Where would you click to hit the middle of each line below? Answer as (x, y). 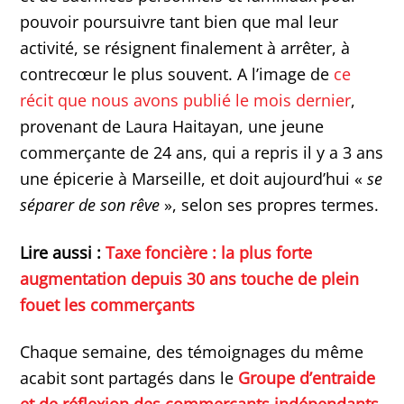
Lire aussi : (63, 252)
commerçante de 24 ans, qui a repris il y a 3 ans (202, 153)
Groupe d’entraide (307, 378)
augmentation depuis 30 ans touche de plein (190, 278)
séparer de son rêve (90, 205)
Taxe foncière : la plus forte (209, 252)
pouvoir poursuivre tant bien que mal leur (179, 22)
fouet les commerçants (108, 304)
